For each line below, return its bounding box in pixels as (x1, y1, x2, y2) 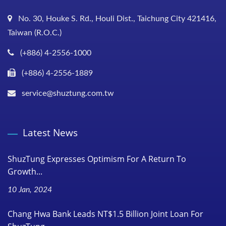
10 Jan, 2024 (8, 185, 52, 194)
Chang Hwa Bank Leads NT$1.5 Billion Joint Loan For (8, 208, 203, 219)
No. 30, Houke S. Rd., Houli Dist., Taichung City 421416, (18, 14, 216, 23)
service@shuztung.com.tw (22, 89, 114, 97)
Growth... (8, 165, 42, 177)
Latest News (23, 126, 78, 139)
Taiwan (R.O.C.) (8, 28, 62, 37)
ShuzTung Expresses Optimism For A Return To (8, 153, 186, 164)
